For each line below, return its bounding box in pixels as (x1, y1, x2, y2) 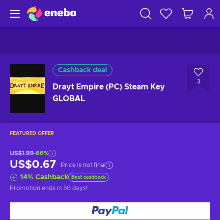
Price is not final (61, 162, 106, 168)
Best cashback (71, 175, 106, 180)
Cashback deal (58, 67, 107, 74)
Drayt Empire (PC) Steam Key (53, 83, 165, 91)
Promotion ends (10, 185, 57, 191)
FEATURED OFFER (10, 131, 54, 136)
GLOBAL (53, 95, 85, 103)
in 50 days (57, 185, 86, 191)
